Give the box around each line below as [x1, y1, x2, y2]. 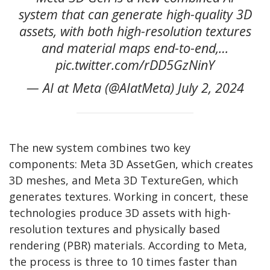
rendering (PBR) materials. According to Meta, [9, 237, 247, 253]
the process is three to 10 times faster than [9, 254, 237, 269]
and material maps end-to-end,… [42, 39, 228, 57]
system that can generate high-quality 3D [18, 5, 252, 23]
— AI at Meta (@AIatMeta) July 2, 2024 [26, 78, 244, 96]
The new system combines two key [9, 140, 190, 155]
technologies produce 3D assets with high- [9, 205, 231, 220]
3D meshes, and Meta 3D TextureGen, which [9, 172, 238, 187]
